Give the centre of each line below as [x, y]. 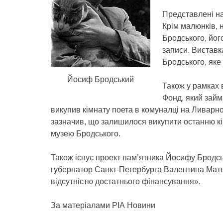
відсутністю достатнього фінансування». [126, 181]
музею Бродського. [86, 134]
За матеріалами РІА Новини [103, 205]
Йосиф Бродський [101, 79]
